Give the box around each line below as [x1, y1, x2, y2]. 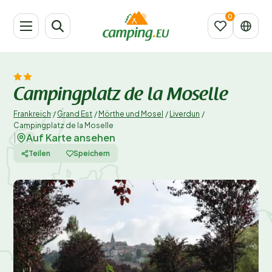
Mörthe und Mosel [98, 109, 163, 118]
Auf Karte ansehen [26, 131, 115, 144]
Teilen [29, 148, 50, 158]
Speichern [73, 148, 110, 158]
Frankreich [13, 109, 51, 118]
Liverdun [169, 109, 200, 118]
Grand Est [57, 109, 92, 118]
